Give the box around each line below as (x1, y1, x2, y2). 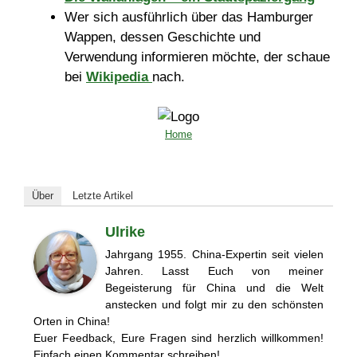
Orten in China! (33, 314, 110, 328)
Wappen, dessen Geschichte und (65, 29, 261, 45)
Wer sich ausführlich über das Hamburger (65, 9, 313, 25)
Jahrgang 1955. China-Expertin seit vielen (105, 247, 324, 261)
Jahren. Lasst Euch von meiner (105, 264, 324, 277)
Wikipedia (86, 69, 152, 84)
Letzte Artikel (73, 189, 133, 202)
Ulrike (105, 223, 145, 240)
